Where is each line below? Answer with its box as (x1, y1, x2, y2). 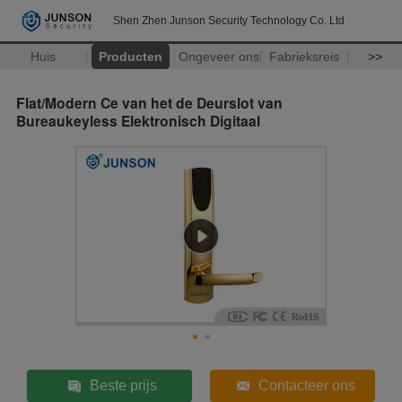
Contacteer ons (258, 377, 356, 393)
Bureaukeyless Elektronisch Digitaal (16, 109, 260, 131)
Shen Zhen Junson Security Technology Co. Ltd (113, 14, 345, 27)
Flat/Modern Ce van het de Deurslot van (16, 92, 283, 113)
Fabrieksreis (269, 49, 340, 64)
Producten (98, 49, 162, 64)
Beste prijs (90, 377, 158, 393)
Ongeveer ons (178, 49, 259, 64)
